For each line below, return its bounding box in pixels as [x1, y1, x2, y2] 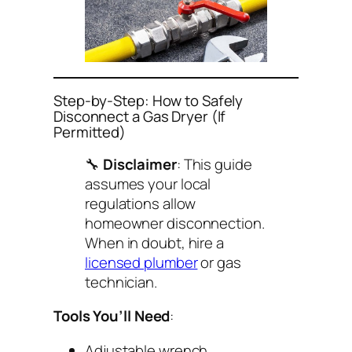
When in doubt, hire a [85, 232, 224, 253]
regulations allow [85, 192, 196, 214]
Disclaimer [102, 153, 177, 174]
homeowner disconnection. [85, 212, 265, 233]
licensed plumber [85, 251, 198, 273]
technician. [85, 271, 157, 292]
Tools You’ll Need [53, 306, 170, 327]
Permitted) [53, 122, 126, 143]
